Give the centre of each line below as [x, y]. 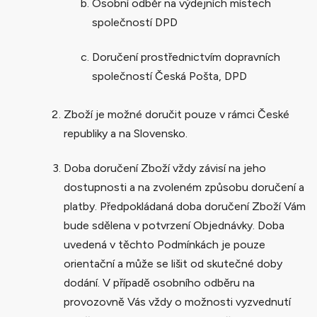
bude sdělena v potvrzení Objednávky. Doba [174, 225]
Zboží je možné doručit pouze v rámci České [177, 114]
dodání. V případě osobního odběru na [159, 282]
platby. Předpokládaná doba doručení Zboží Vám [185, 206]
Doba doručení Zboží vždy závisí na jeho [165, 168]
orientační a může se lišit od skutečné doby [173, 263]
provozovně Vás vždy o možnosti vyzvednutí [177, 301]
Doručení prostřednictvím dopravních [186, 57]
